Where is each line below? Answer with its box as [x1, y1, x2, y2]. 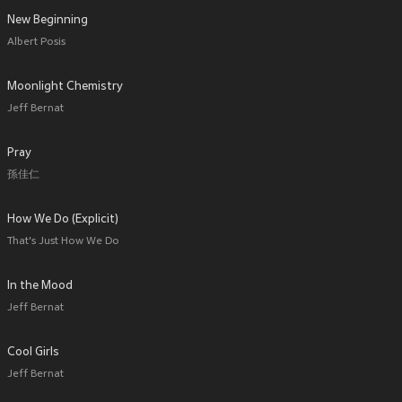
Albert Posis [7, 37, 66, 48]
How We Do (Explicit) [7, 214, 118, 226]
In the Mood [7, 280, 73, 293]
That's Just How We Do [7, 236, 119, 248]
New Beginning [7, 14, 88, 27]
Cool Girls [7, 346, 59, 359]
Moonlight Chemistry [7, 81, 123, 93]
